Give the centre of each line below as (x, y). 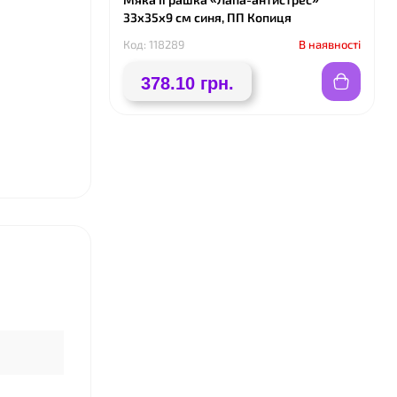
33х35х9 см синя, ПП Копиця (207, 17)
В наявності (330, 44)
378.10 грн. (187, 83)
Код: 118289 (154, 44)
